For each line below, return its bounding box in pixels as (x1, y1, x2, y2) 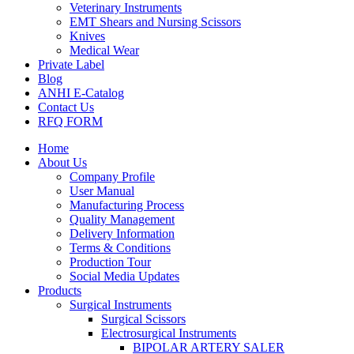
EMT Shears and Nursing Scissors (70, 14, 241, 28)
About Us (38, 155, 87, 169)
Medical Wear (70, 43, 139, 57)
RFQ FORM (38, 114, 103, 128)
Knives (70, 28, 105, 43)
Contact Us (38, 100, 94, 114)
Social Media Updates (70, 269, 179, 283)
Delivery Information (70, 226, 175, 240)
